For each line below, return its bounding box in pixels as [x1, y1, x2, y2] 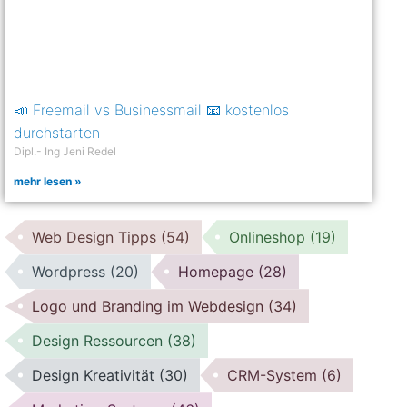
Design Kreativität [32, 366, 160, 385]
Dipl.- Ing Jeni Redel [14, 144, 117, 159]
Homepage [178, 263, 259, 282]
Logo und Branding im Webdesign [32, 297, 269, 316]
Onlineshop [229, 228, 311, 247]
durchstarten [14, 124, 101, 143]
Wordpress [32, 263, 111, 282]
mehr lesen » [14, 174, 83, 189]
